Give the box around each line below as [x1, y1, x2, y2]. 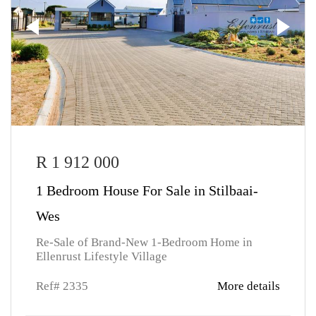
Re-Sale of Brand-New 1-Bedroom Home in [36, 236, 253, 249]
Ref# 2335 [36, 279, 88, 293]
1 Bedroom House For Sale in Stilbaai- [36, 183, 258, 198]
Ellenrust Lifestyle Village [36, 250, 167, 263]
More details [217, 279, 280, 293]
